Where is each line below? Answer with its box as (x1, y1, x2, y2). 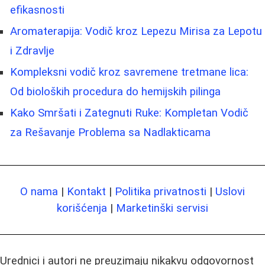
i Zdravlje (10, 44, 54, 58)
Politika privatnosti (115, 185, 206, 199)
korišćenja (57, 202, 107, 215)
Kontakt (67, 185, 106, 199)
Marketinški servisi (116, 202, 208, 215)
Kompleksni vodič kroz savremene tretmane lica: (10, 66, 248, 79)
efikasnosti (10, 4, 64, 17)
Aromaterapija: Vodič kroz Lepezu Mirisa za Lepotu (10, 25, 262, 38)
